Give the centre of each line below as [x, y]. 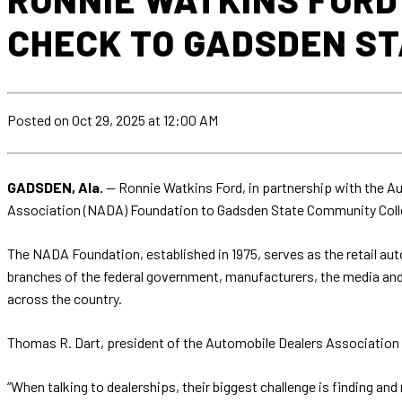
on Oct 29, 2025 [100, 120]
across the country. [65, 299]
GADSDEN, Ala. [55, 188]
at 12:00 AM [183, 120]
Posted [31, 120]
